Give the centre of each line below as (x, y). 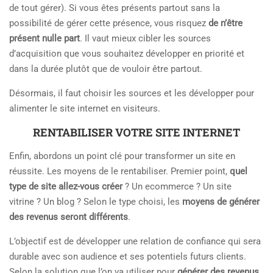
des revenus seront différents (69, 217)
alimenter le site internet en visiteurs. (85, 109)
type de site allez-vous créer (66, 187)
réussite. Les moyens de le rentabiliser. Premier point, (119, 172)
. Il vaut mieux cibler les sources (145, 39)
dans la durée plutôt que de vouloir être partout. (106, 69)
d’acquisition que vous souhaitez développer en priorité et (127, 54)
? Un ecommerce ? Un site (177, 187)
